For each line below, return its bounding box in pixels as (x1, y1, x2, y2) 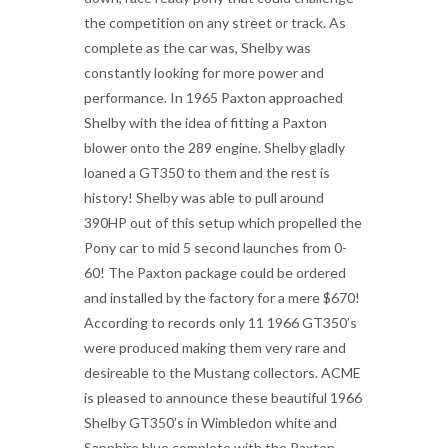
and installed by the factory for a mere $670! (84, 289, 360, 306)
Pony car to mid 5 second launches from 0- (84, 239, 347, 256)
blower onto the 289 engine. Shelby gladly (84, 139, 345, 156)
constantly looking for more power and (84, 64, 324, 81)
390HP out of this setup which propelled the (84, 214, 362, 231)
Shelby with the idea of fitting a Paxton (84, 114, 327, 131)
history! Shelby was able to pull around (84, 189, 324, 206)
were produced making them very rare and (84, 339, 346, 356)
